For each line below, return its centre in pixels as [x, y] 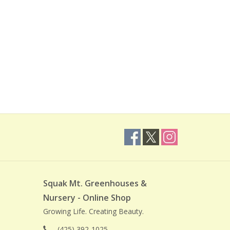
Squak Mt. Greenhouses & [95, 184]
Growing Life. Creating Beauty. [93, 212]
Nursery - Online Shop [87, 198]
